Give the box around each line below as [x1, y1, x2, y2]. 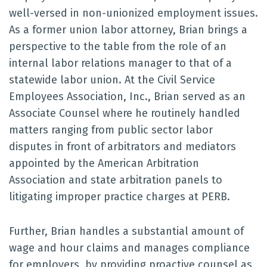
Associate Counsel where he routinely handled [9, 107, 240, 120]
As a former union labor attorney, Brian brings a [9, 23, 247, 36]
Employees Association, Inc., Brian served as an [9, 90, 246, 103]
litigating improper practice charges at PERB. [9, 190, 230, 203]
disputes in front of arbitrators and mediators [9, 140, 236, 153]
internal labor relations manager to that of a [9, 57, 232, 70]
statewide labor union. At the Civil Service [9, 73, 215, 86]
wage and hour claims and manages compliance [9, 241, 250, 254]
